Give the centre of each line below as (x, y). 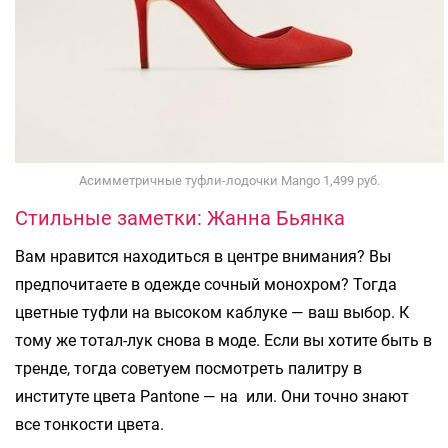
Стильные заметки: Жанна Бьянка (180, 218)
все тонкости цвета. (89, 425)
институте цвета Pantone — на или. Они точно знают (212, 397)
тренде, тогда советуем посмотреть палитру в (188, 369)
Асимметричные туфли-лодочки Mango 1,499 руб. (229, 181)
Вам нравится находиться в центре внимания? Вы (203, 257)
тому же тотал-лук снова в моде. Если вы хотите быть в (223, 341)
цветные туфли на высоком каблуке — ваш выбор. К (212, 313)
